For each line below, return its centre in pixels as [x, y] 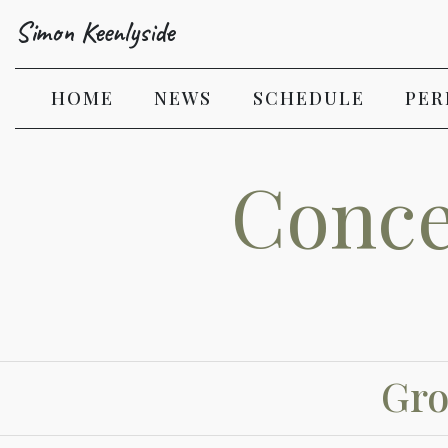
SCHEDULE [308, 98]
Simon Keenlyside [94, 31]
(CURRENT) [171, 97]
